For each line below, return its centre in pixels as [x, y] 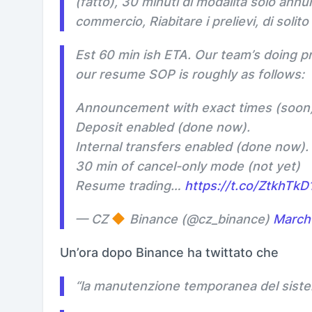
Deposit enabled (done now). [163, 127]
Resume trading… [130, 185]
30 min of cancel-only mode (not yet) [188, 166]
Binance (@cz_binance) [199, 219]
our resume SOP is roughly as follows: [190, 74]
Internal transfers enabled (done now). [192, 146]
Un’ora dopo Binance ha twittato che [169, 252]
